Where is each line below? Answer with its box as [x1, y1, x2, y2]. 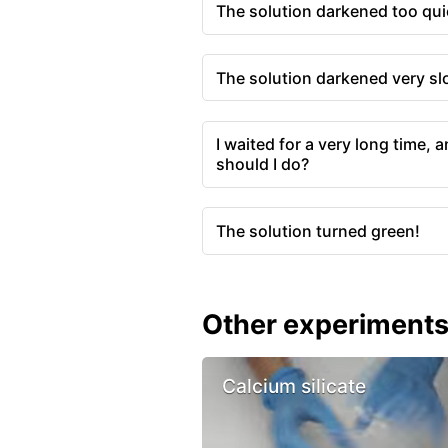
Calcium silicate [222, 373, 366, 398]
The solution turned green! [215, 221, 420, 242]
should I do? [215, 154, 309, 175]
